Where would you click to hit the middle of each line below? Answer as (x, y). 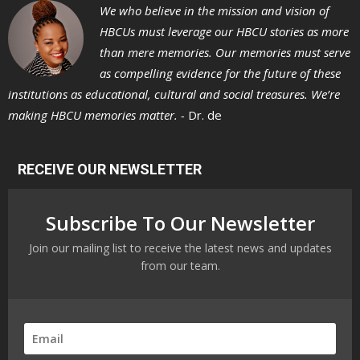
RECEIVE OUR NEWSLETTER (110, 169)
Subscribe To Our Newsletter (180, 223)
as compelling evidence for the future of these (220, 73)
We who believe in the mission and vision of (215, 10)
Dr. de (205, 115)
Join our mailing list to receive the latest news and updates (180, 247)
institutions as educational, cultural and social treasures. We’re (174, 94)
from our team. (180, 265)
